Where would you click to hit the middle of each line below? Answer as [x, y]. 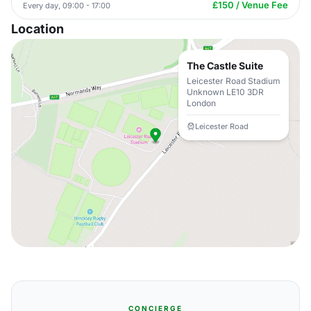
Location [37, 29]
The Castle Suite [225, 66]
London [201, 103]
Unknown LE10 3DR [225, 92]
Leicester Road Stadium [234, 81]
